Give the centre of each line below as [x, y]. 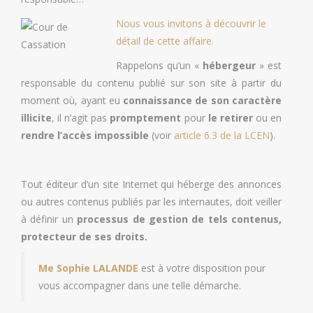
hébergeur [230, 65]
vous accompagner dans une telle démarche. [140, 285]
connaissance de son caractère [203, 100]
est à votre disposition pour [203, 268]
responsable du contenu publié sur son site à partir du [151, 82]
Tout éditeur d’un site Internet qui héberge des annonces [151, 184]
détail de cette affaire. [165, 41]
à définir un [47, 219]
